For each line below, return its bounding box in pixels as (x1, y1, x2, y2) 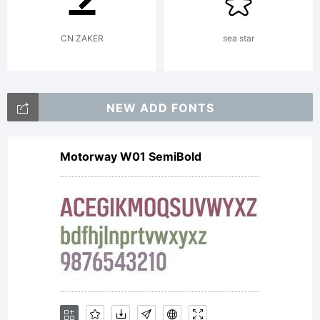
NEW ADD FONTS (106, 101, 214, 115)
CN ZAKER (60, 33, 104, 44)
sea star (222, 33, 254, 44)
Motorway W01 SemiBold (60, 149, 201, 164)
